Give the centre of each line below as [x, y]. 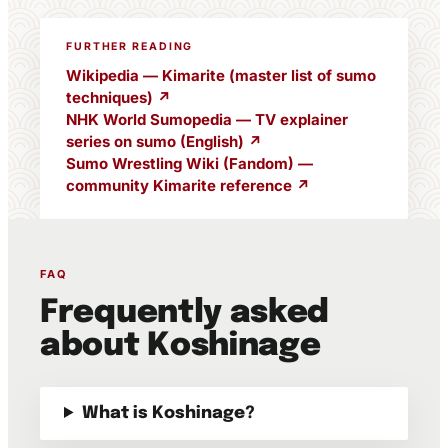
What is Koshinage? [169, 413]
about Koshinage [180, 346]
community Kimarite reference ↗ [188, 185]
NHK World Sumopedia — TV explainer [207, 119]
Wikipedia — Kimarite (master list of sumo [221, 75]
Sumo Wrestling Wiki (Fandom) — [189, 163]
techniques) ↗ [118, 97]
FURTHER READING [130, 46]
